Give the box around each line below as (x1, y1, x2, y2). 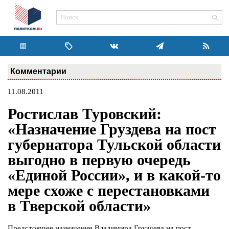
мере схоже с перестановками (8, 182, 210, 199)
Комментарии (10, 66, 66, 76)
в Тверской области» (8, 197, 151, 215)
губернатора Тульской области (8, 136, 221, 153)
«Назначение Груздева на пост (8, 121, 216, 138)
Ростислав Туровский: (8, 105, 162, 123)
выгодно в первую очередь (8, 151, 191, 169)
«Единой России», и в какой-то (8, 167, 221, 184)
